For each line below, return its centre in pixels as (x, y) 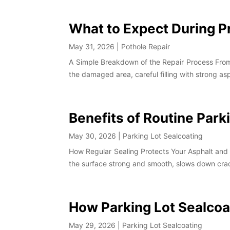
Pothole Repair (146, 47)
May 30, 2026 (93, 136)
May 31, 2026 (92, 47)
